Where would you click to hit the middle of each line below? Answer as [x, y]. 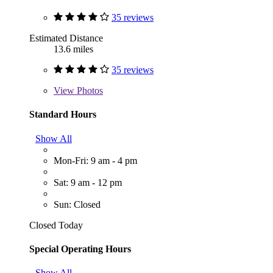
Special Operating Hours [80, 249]
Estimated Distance [66, 38]
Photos [89, 91]
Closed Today [56, 225]
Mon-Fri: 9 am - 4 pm [95, 160]
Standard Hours [63, 115]
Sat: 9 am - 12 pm [88, 182]
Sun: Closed [77, 204]
